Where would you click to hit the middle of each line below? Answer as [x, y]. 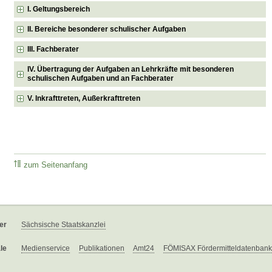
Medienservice [46, 249]
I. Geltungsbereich [59, 9]
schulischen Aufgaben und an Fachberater [101, 78]
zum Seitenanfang [56, 165]
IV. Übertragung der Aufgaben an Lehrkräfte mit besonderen [131, 69]
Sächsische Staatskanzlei [63, 225]
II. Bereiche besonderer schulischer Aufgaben [107, 29]
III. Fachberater [53, 49]
